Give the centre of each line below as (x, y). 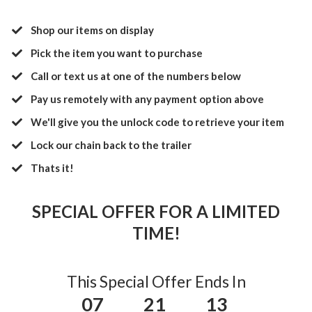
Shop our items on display (93, 30)
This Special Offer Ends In (156, 282)
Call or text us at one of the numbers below (136, 76)
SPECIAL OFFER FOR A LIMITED (156, 212)
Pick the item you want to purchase (117, 53)
